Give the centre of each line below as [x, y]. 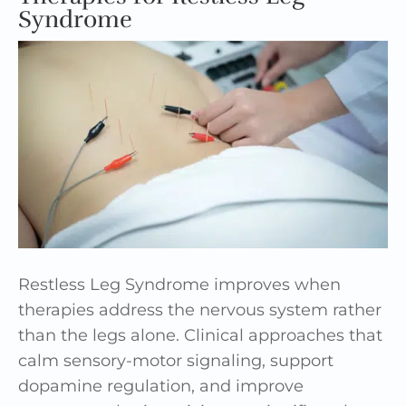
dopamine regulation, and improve [161, 387]
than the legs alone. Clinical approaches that [200, 336]
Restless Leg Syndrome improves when [179, 285]
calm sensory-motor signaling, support [176, 361]
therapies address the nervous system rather [200, 310]
